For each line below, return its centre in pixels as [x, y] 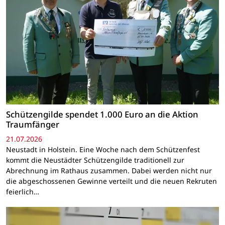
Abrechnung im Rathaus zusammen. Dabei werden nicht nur [109, 171]
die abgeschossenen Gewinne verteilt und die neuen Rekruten [111, 181]
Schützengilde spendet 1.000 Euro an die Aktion [102, 114]
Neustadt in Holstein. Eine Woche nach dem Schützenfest [103, 150]
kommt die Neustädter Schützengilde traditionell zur [95, 160]
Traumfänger [33, 124]
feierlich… [23, 192]
